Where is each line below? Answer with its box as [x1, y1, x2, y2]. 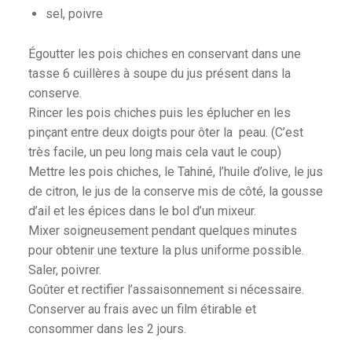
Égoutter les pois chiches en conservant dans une [27, 46, 301, 62]
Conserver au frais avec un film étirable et [27, 302, 256, 317]
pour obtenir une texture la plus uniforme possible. [27, 243, 304, 258]
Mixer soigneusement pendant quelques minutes [27, 223, 297, 239]
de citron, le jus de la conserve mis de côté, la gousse [27, 184, 323, 200]
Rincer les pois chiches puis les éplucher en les [27, 105, 291, 121]
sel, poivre [45, 6, 103, 22]
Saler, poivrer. [27, 262, 101, 278]
